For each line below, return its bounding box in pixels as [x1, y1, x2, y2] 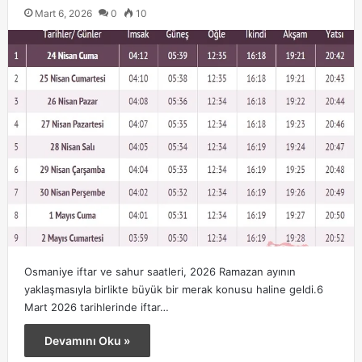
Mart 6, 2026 [34, 7, 92, 19]
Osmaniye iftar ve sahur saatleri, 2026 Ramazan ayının [23, 264, 296, 278]
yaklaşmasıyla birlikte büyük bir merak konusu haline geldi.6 [23, 282, 323, 296]
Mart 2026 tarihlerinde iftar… [23, 300, 169, 314]
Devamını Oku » [44, 333, 130, 347]
